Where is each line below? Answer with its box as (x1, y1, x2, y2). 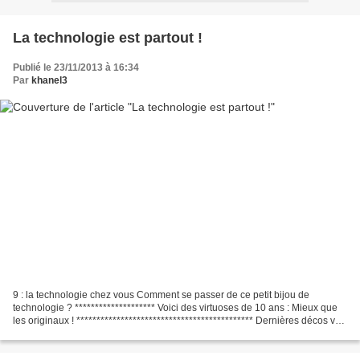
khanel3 (31, 74, 67, 86)
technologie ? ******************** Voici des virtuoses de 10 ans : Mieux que (13, 302, 337, 314)
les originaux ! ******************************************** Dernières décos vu (13, 315, 341, 327)
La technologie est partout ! (13, 29, 202, 46)
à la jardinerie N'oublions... (13, 328, 129, 340)
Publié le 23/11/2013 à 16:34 (13, 61, 139, 73)
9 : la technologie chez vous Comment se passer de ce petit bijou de (13, 289, 309, 301)
